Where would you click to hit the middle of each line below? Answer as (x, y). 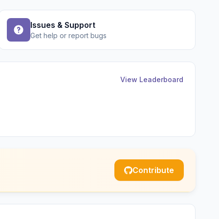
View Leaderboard (152, 79)
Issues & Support (63, 25)
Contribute (153, 170)
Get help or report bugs (69, 35)
